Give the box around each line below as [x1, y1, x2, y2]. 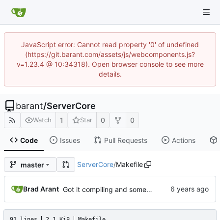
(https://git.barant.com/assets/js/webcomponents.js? [25, 50, 195, 58]
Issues [59, 136, 80, 144]
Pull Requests [104, 136, 147, 144]
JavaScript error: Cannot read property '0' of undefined [21, 40, 199, 49]
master [21, 160, 44, 169]
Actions [171, 136, 195, 144]
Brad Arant [23, 185, 59, 193]
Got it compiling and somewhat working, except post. [146, 185, 152, 193]
